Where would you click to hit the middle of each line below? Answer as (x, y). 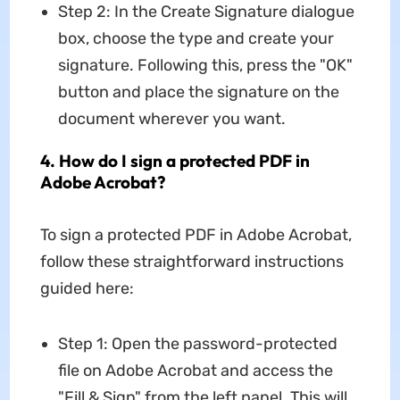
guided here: (87, 289)
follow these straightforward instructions (192, 262)
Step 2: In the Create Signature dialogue (206, 12)
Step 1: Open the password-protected (197, 344)
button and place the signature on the (198, 92)
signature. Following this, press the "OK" (205, 66)
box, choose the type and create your (196, 39)
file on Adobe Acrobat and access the (195, 371)
